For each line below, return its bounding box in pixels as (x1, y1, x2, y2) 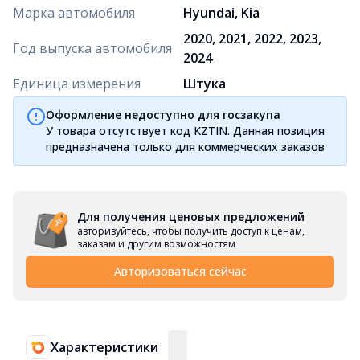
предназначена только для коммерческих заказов (46, 138, 325, 154)
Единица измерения (13, 74, 141, 92)
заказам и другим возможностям (77, 236, 235, 251)
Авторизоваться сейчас (113, 263, 247, 279)
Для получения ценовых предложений (77, 208, 305, 224)
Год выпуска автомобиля (13, 39, 172, 57)
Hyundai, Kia (183, 3, 260, 22)
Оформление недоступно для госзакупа (46, 106, 280, 122)
